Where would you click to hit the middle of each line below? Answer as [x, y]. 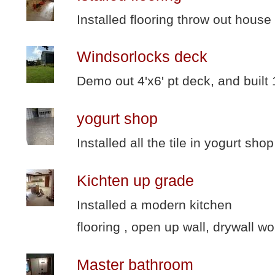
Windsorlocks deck [142, 57]
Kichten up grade [135, 180]
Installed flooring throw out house [174, 19]
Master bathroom [135, 265]
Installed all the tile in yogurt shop [175, 143]
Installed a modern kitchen [154, 204]
